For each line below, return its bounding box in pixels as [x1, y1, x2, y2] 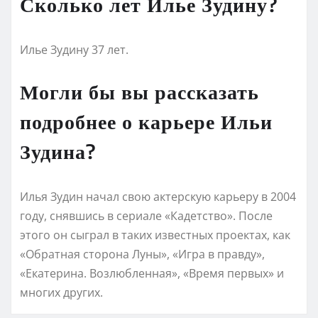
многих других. [20, 284, 103, 300]
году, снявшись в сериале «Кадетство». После [20, 207, 273, 224]
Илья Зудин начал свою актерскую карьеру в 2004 [20, 188, 296, 204]
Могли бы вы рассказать [20, 78, 259, 104]
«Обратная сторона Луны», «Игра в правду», [20, 246, 265, 262]
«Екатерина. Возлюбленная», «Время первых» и [20, 265, 284, 281]
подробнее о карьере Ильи [20, 108, 273, 133]
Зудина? [20, 138, 96, 163]
